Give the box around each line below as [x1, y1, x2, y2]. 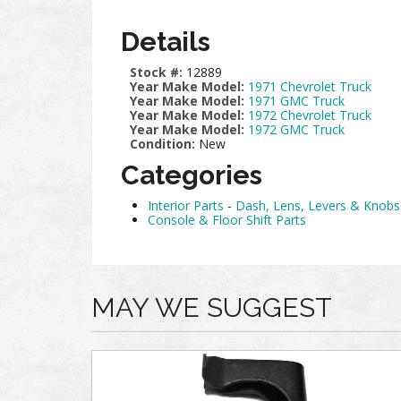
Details [121, 26, 210, 57]
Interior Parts [148, 197, 224, 214]
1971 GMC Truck [248, 92, 345, 109]
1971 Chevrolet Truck [248, 78, 371, 95]
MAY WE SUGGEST [91, 292, 332, 323]
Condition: [130, 135, 195, 152]
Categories [121, 159, 262, 191]
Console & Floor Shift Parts [148, 211, 306, 228]
